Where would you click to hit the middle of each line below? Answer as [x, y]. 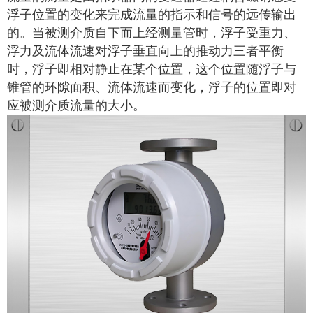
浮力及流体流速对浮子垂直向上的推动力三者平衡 [145, 51]
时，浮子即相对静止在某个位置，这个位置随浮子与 [152, 70]
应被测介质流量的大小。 [76, 106]
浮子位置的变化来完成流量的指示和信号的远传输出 [152, 15]
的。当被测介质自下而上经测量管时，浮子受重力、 [152, 33]
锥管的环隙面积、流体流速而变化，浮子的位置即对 [152, 88]
